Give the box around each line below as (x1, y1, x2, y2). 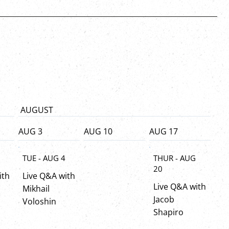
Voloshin (22, 195, 56, 207)
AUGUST (18, 104, 53, 116)
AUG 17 (149, 126, 178, 138)
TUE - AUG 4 (22, 152, 65, 163)
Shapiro (153, 206, 184, 218)
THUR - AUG (153, 152, 196, 163)
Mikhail (22, 182, 50, 194)
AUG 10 (84, 126, 112, 138)
